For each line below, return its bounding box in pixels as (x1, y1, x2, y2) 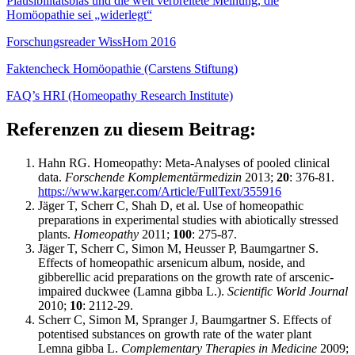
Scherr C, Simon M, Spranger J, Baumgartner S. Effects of (38, 313, 331, 327)
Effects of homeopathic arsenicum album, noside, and (38, 256, 305, 270)
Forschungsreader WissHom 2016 (6, 35, 176, 49)
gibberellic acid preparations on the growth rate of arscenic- (38, 270, 334, 284)
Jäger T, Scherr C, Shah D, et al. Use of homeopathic (38, 199, 303, 213)
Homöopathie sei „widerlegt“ (6, 8, 152, 22)
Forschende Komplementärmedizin (65, 170, 242, 185)
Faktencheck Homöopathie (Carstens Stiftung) (6, 62, 238, 76)
